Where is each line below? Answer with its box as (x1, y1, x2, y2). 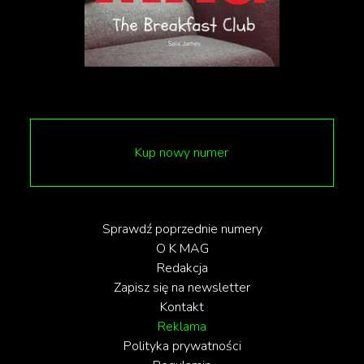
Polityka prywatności (123, 337, 241, 355)
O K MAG (155, 240, 209, 258)
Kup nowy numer (135, 144, 229, 162)
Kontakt (160, 298, 204, 316)
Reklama (158, 318, 206, 336)
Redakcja (156, 259, 208, 277)
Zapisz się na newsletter (114, 279, 250, 297)
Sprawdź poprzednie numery (102, 220, 262, 238)
